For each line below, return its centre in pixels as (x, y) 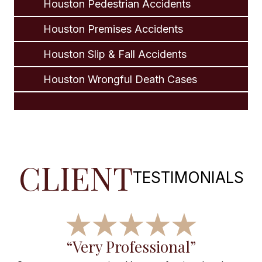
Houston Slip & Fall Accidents (115, 54)
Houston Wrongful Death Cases (120, 79)
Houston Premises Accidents (113, 29)
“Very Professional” (131, 247)
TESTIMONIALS (188, 177)
